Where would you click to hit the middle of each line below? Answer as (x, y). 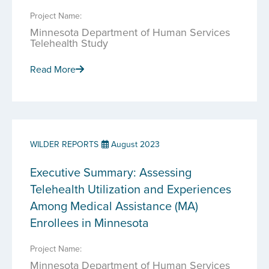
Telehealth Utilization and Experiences (131, 189)
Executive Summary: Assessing (111, 172)
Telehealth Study (69, 43)
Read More (53, 69)
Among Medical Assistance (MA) (114, 206)
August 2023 (134, 144)
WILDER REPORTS (64, 144)
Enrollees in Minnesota (89, 222)
